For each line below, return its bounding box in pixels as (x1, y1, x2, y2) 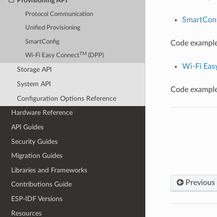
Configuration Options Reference (16, 94, 116, 102)
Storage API (16, 66, 52, 74)
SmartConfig (25, 38, 60, 45)
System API (16, 80, 51, 88)
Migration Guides (11, 152, 63, 160)
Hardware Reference (11, 109, 73, 117)
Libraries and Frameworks (11, 166, 88, 174)
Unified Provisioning (25, 25, 81, 31)
